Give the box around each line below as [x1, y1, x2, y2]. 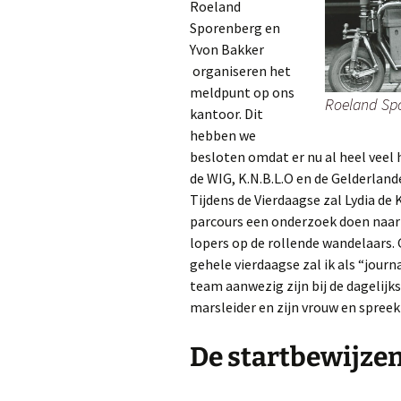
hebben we [190, 126, 256, 145]
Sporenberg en [190, 19, 280, 38]
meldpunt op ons [190, 83, 294, 102]
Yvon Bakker [190, 40, 264, 59]
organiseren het [190, 62, 291, 81]
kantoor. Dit [190, 105, 263, 124]
